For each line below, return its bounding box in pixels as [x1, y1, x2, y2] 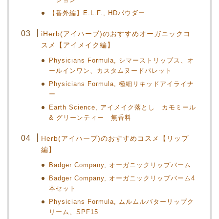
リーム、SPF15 [49, 208, 99, 216]
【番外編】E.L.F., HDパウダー [49, 9, 146, 17]
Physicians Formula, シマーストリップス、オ [49, 56, 195, 64]
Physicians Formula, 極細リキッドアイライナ [49, 80, 195, 88]
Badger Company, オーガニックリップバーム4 [49, 174, 196, 182]
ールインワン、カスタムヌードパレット [49, 66, 173, 74]
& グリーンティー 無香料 [49, 113, 132, 121]
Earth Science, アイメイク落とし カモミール [49, 103, 197, 111]
